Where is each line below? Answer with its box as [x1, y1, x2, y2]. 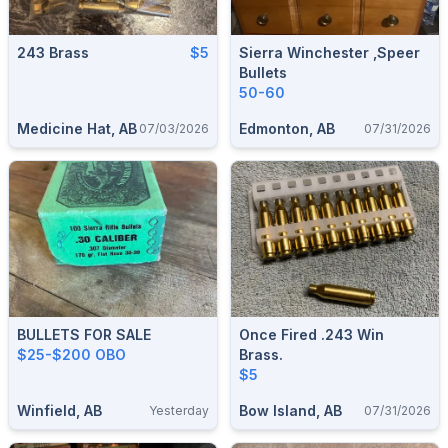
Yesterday [149, 402, 209, 418]
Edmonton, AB [239, 119, 335, 137]
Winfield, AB [17, 401, 102, 419]
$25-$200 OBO [17, 345, 126, 363]
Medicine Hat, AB [17, 119, 137, 137]
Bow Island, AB [239, 401, 342, 419]
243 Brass [17, 43, 89, 61]
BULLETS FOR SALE [17, 325, 151, 343]
